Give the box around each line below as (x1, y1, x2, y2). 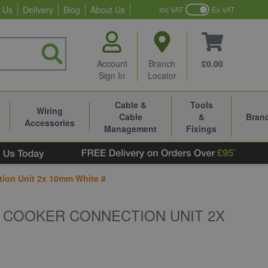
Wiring (36, 105, 63, 117)
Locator (147, 69, 176, 81)
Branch (148, 57, 176, 69)
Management (104, 123, 157, 135)
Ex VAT (212, 4, 234, 14)
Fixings (186, 123, 217, 135)
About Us (90, 4, 125, 16)
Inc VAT (159, 4, 183, 14)
